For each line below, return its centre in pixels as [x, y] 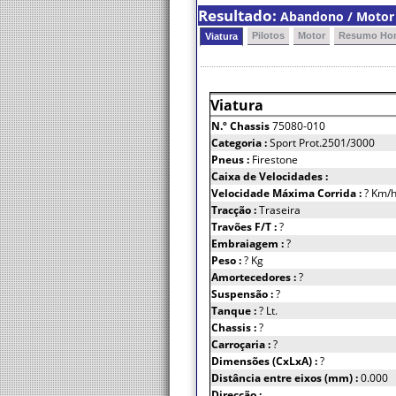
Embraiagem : [249, 244]
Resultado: [239, 15]
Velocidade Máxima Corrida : [288, 193]
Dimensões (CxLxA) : [266, 361]
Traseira [280, 210]
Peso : [228, 260]
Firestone [275, 160]
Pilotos [268, 35]
